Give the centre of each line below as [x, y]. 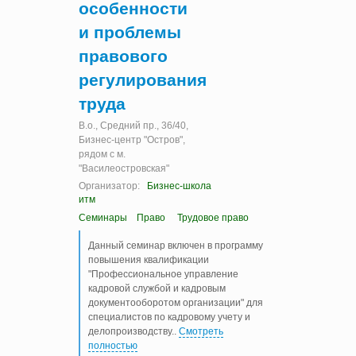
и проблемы [130, 32]
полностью [113, 345]
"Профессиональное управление [163, 274]
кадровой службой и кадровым [157, 288]
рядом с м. [102, 155]
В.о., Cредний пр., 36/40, [133, 126]
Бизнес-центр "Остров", [132, 140]
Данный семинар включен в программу [176, 245]
